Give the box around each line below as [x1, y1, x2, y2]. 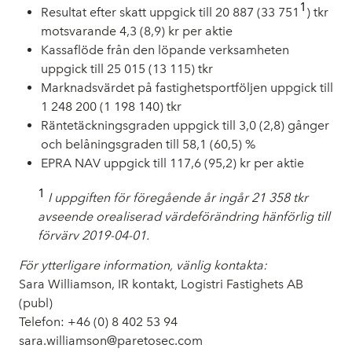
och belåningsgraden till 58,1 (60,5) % [41, 136, 255, 152]
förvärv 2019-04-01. [38, 227, 149, 243]
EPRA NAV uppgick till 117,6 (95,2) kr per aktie [41, 155, 304, 170]
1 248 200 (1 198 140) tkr [41, 98, 181, 114]
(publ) [19, 295, 53, 310]
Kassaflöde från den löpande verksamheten [41, 42, 289, 57]
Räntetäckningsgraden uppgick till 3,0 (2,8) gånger [41, 117, 329, 133]
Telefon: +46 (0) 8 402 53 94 [19, 313, 178, 329]
